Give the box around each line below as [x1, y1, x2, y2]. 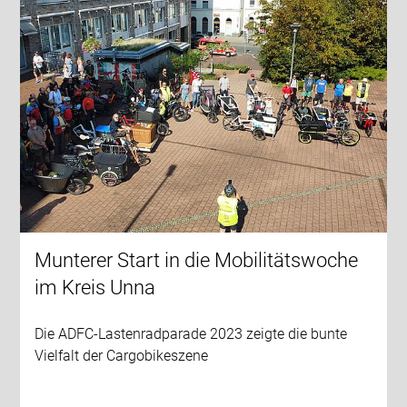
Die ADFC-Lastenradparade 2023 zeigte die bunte [35, 324, 348, 342]
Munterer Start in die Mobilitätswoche [35, 248, 359, 272]
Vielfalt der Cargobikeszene [35, 346, 209, 364]
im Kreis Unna [35, 275, 156, 299]
